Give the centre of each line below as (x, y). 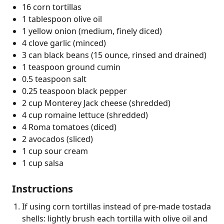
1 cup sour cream (55, 151)
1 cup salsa (43, 163)
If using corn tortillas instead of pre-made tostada (116, 206)
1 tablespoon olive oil (62, 19)
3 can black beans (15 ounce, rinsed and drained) (114, 55)
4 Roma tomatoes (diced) (69, 127)
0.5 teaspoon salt (54, 79)
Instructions (42, 188)
